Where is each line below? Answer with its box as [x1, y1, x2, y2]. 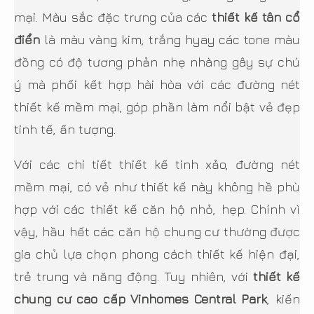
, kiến [267, 291, 301, 306]
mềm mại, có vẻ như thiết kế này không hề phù [14, 179, 300, 194]
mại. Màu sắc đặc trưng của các [14, 9, 212, 25]
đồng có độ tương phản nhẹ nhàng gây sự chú [14, 54, 300, 69]
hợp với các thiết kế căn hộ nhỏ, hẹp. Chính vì [14, 201, 300, 217]
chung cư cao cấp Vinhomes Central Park [14, 291, 268, 306]
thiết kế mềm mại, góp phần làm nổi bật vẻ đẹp [14, 99, 300, 114]
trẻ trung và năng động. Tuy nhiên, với [14, 268, 253, 284]
